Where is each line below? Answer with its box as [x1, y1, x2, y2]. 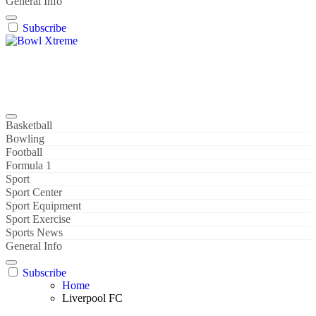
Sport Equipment [6, 200, 81, 212]
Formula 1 [6, 159, 51, 171]
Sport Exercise [6, 213, 71, 225]
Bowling [6, 133, 44, 145]
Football [6, 146, 42, 158]
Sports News [6, 226, 63, 238]
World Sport [6, 83, 60, 95]
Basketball [6, 119, 52, 131]
